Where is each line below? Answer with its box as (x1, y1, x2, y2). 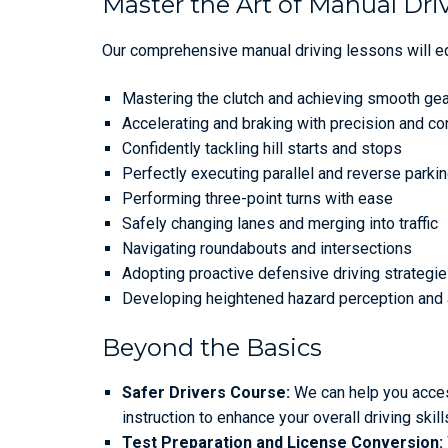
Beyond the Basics (102, 333, 322, 363)
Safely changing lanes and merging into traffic (122, 214, 438, 234)
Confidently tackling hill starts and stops (122, 139, 402, 159)
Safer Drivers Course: (122, 383, 290, 403)
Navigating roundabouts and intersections (122, 239, 412, 259)
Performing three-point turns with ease (122, 189, 393, 209)
